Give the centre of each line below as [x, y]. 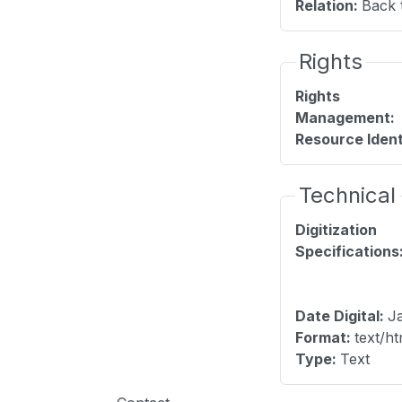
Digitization [336, 230]
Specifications [347, 252]
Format [321, 338]
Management [343, 118]
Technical [347, 196]
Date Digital [337, 316]
